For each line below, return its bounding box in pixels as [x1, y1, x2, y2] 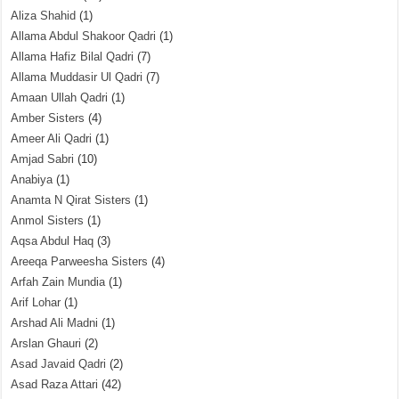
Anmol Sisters [11, 214, 85, 227]
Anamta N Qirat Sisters [11, 193, 132, 207]
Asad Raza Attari [11, 378, 99, 391]
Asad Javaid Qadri [11, 357, 107, 370]
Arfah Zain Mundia [11, 275, 106, 289]
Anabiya [11, 173, 53, 186]
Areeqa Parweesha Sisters [11, 255, 149, 268]
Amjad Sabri [11, 152, 75, 166]
